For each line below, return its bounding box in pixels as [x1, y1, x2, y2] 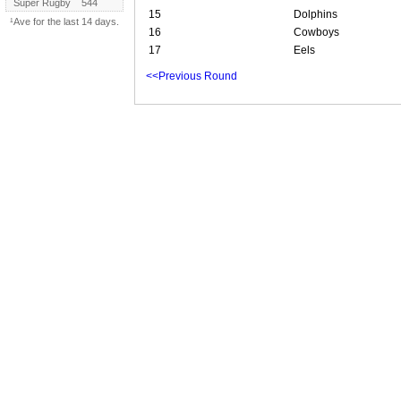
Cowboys [294, 25, 339, 38]
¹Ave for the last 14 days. [10, 16, 119, 28]
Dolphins [294, 7, 337, 21]
